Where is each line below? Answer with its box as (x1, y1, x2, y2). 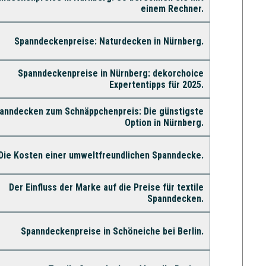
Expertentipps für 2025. (109, 78, 204, 90)
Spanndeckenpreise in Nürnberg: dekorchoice (17, 67, 204, 79)
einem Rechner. (140, 2, 204, 14)
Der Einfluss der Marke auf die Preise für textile (8, 181, 204, 193)
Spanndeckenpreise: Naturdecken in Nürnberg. (14, 35, 204, 47)
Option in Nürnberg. (124, 116, 204, 128)
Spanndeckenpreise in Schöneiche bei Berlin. (20, 225, 204, 237)
